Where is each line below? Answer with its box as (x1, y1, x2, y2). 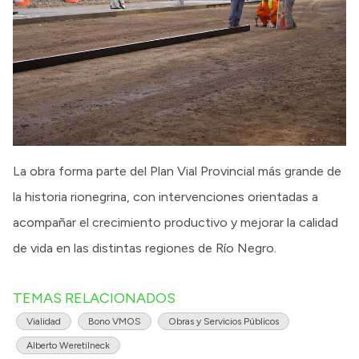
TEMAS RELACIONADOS (13, 288, 175, 307)
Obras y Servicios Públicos (168, 315, 279, 327)
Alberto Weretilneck (26, 339, 110, 351)
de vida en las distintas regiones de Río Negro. (13, 240, 276, 256)
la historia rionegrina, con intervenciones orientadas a (13, 188, 318, 204)
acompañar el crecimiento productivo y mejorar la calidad (13, 214, 338, 230)
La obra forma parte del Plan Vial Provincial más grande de (13, 163, 341, 179)
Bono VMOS (88, 315, 141, 327)
